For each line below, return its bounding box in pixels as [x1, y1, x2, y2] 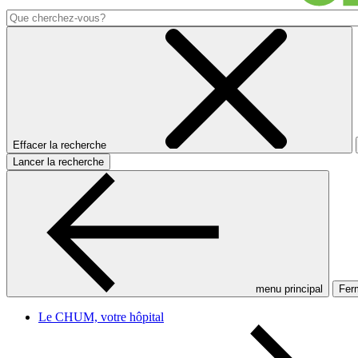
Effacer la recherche [13, 139, 106, 152]
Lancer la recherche [13, 156, 104, 169]
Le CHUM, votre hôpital [38, 310, 164, 324]
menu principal [256, 283, 323, 296]
